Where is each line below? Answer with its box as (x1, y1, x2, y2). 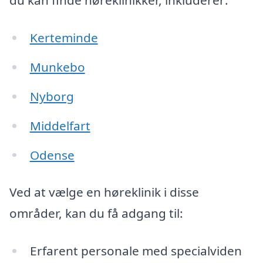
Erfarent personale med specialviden (29, 242, 242, 259)
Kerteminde (29, 29, 98, 46)
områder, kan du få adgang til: (9, 205, 183, 222)
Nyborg (29, 87, 74, 104)
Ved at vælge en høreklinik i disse (9, 184, 199, 201)
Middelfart (29, 117, 90, 134)
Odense (29, 146, 75, 163)
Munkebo (29, 58, 85, 75)
